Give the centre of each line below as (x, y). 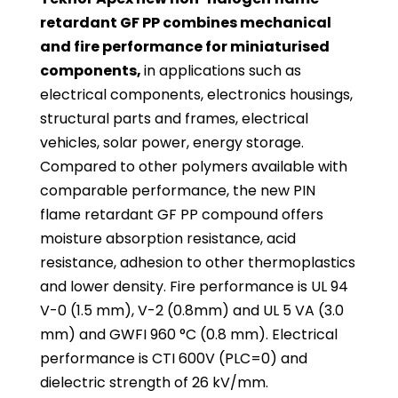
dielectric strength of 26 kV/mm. (154, 382)
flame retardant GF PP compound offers (181, 215)
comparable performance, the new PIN (177, 191)
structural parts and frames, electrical (174, 119)
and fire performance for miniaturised (184, 47)
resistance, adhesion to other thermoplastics (197, 263)
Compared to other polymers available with (193, 167)
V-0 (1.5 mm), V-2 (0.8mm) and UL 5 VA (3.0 (191, 310)
